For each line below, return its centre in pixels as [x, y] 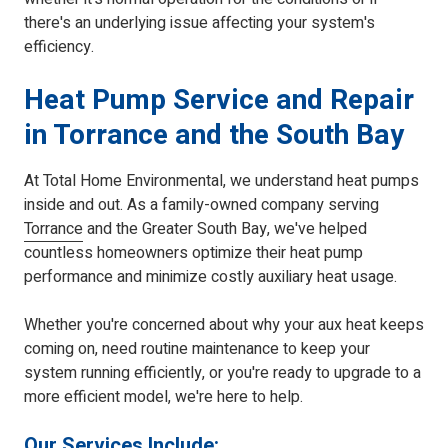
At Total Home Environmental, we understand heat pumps [221, 181]
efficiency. [59, 47]
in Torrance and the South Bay [214, 136]
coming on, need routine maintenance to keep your [197, 349]
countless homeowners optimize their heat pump [193, 253]
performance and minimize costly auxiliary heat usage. [210, 277]
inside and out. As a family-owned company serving [201, 205]
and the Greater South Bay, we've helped [225, 229]
